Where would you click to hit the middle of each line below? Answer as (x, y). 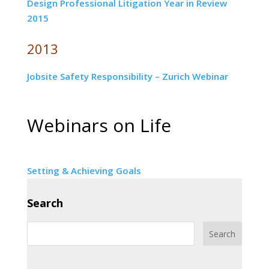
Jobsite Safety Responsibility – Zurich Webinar (127, 76)
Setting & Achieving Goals (84, 171)
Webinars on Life (99, 125)
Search (45, 203)
